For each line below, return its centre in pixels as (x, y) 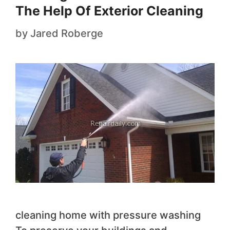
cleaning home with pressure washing (108, 215)
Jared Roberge (67, 34)
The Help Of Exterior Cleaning (109, 11)
